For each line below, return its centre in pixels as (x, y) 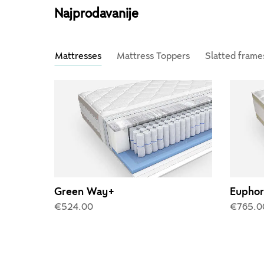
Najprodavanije (96, 14)
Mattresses (78, 56)
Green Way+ (85, 192)
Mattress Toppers (153, 56)
